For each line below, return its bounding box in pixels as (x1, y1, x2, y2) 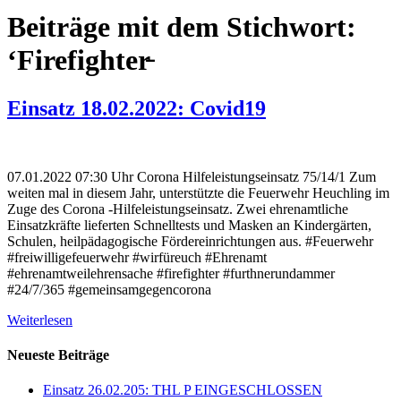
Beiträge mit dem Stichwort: (7, 11, 356, 44)
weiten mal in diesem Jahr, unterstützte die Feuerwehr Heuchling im (7, 184, 389, 200)
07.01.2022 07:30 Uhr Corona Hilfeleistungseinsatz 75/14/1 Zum (7, 168, 376, 184)
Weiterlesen (7, 311, 73, 328)
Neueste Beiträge (7, 347, 109, 363)
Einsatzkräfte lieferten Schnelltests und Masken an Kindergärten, (7, 217, 371, 233)
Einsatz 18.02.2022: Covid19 (7, 96, 266, 120)
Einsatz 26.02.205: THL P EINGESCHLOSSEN (43, 382, 322, 398)
